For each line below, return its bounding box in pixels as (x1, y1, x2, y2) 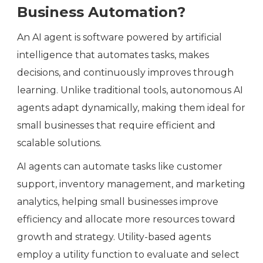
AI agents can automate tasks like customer (17, 161, 222, 173)
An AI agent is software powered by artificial (17, 32, 222, 43)
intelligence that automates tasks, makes (17, 49, 209, 61)
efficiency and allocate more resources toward (17, 214, 235, 225)
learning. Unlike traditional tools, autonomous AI (17, 85, 243, 96)
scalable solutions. (17, 137, 102, 149)
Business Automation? (17, 4, 186, 21)
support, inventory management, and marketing (17, 178, 245, 190)
